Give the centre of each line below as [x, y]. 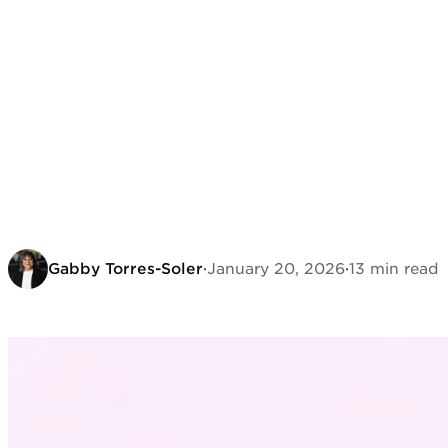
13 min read [394, 269]
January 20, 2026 [276, 269]
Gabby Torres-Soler [125, 269]
